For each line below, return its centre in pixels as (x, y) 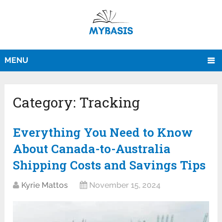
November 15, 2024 (125, 185)
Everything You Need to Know (103, 133)
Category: (46, 103)
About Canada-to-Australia (92, 149)
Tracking (110, 103)
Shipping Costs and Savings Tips (110, 165)
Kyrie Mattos (45, 185)
